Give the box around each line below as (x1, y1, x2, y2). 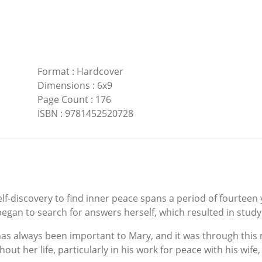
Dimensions (37, 78, 90, 92)
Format (37, 64, 70, 78)
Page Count (37, 92, 88, 106)
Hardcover (76, 64, 123, 78)
